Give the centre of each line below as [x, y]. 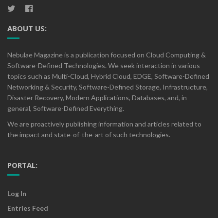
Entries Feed [28, 208]
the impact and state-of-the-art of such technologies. [89, 134]
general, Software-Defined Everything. [66, 108]
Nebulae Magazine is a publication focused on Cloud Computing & [107, 54]
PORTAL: [22, 165]
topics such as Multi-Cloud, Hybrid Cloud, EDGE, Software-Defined [108, 76]
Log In [17, 193]
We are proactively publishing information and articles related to [104, 124]
